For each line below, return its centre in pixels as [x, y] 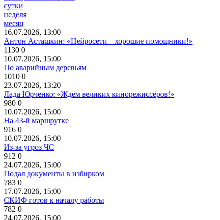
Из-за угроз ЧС [29, 147]
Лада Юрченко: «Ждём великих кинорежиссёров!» [89, 94]
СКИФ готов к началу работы [54, 200]
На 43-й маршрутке [36, 121]
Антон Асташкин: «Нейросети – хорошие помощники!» [98, 41]
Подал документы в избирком [54, 174]
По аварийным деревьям [45, 68]
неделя [15, 15]
